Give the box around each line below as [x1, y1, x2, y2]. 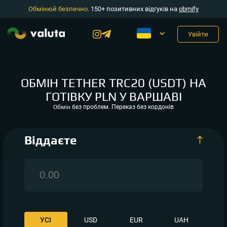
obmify [179, 5, 199, 13]
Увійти [188, 30, 208, 38]
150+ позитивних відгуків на [89, 5, 179, 13]
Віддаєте [24, 133, 77, 147]
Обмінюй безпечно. [28, 5, 89, 13]
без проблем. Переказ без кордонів [70, 103, 174, 110]
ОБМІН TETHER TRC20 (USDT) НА [21, 75, 206, 90]
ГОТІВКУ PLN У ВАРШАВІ [45, 89, 182, 103]
